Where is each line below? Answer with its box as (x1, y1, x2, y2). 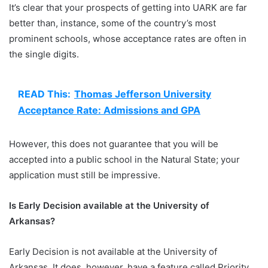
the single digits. (9, 48, 81, 60)
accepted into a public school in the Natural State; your (9, 154, 240, 166)
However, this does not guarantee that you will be (9, 138, 218, 150)
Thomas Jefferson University (74, 88, 211, 100)
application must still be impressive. (9, 169, 163, 181)
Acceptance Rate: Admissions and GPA (18, 104, 200, 117)
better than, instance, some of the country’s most (9, 17, 216, 29)
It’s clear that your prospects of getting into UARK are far (9, 2, 247, 14)
